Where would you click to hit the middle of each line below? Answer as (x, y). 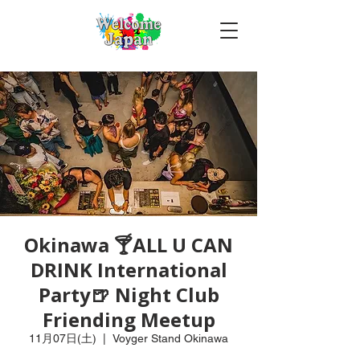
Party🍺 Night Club (129, 295)
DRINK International (129, 270)
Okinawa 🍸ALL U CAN (129, 245)
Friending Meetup (129, 319)
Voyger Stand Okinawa (170, 338)
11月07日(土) (63, 338)
